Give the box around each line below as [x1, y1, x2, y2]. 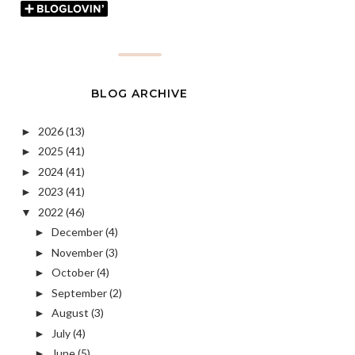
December [51, 225, 103, 239]
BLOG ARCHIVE [91, 86, 188, 101]
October [51, 265, 94, 280]
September [51, 285, 107, 300]
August [51, 306, 89, 320]
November [51, 245, 103, 259]
